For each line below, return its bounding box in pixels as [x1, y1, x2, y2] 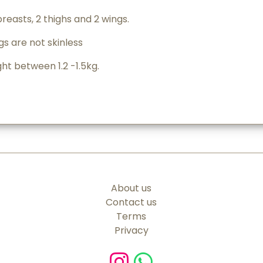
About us [111, 181, 152, 195]
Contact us [106, 195, 157, 209]
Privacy [114, 224, 149, 237]
